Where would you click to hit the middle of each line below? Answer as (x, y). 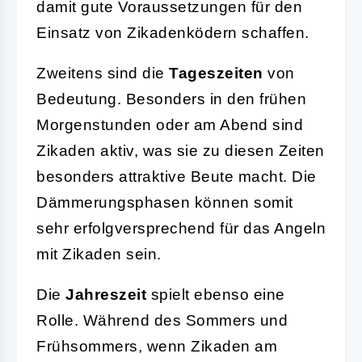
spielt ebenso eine (216, 294)
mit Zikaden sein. (99, 254)
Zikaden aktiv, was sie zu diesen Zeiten (181, 150)
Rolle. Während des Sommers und (162, 320)
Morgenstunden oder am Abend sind (170, 124)
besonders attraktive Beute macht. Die (177, 176)
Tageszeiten (216, 73)
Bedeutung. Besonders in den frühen (171, 99)
